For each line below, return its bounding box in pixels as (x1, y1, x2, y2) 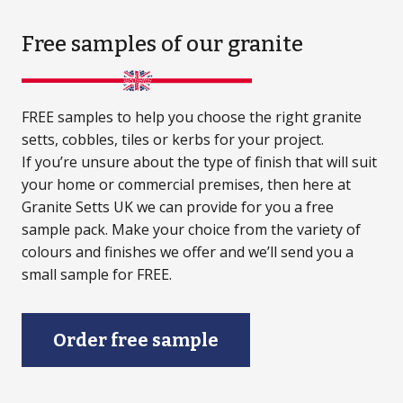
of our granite (157, 31, 303, 58)
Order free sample (53, 328, 219, 351)
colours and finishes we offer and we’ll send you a (22, 242, 354, 263)
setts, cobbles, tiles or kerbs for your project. (22, 130, 324, 150)
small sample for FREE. (22, 264, 172, 285)
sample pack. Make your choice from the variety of (22, 219, 361, 240)
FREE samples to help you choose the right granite (22, 107, 362, 128)
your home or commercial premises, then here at (22, 175, 351, 195)
